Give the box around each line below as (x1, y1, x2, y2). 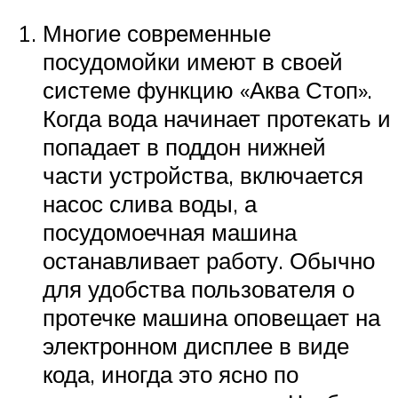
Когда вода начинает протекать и (43, 103, 391, 132)
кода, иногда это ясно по (43, 359, 298, 388)
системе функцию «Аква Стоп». (43, 75, 372, 104)
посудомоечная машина (43, 217, 297, 246)
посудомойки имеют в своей (43, 46, 343, 76)
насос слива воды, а (43, 188, 257, 218)
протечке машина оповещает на (43, 302, 380, 331)
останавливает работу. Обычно (43, 245, 375, 275)
